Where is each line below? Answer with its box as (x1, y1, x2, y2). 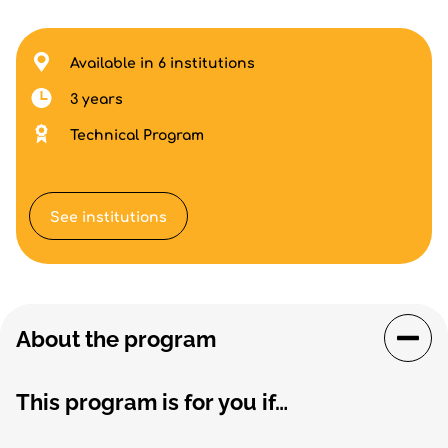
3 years (70, 92, 123, 107)
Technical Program (70, 128, 204, 143)
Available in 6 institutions (70, 56, 255, 71)
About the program (16, 326, 216, 352)
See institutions (50, 209, 167, 225)
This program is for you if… (16, 389, 288, 415)
